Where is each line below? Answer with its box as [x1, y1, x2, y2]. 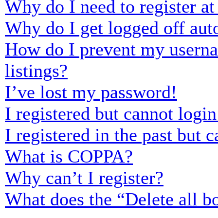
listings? [5, 60, 68, 81]
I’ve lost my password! [5, 82, 177, 102]
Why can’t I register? [5, 167, 163, 188]
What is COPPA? [5, 146, 133, 166]
